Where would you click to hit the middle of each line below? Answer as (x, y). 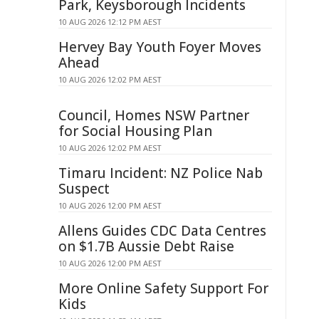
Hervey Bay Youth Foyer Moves (160, 47)
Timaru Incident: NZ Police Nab (161, 173)
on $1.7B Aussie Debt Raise (146, 246)
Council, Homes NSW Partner (154, 115)
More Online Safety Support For (163, 288)
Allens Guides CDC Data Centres (162, 231)
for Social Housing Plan (135, 131)
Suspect (84, 189)
